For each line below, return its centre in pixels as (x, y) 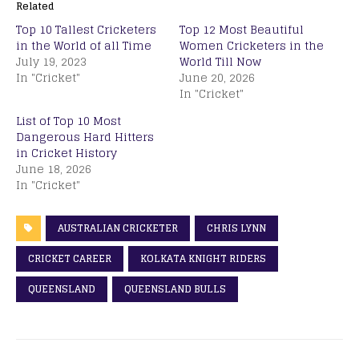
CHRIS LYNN (236, 228)
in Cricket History (67, 152)
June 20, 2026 (217, 77)
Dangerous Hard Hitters (85, 136)
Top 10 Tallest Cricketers (86, 29)
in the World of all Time (84, 45)
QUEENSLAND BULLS (175, 288)
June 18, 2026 (54, 168)
